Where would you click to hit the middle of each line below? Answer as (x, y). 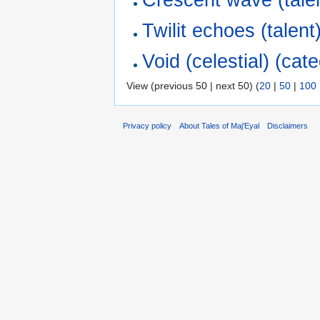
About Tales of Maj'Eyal (220, 126)
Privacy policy (147, 126)
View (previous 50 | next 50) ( (193, 85)
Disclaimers (288, 126)
